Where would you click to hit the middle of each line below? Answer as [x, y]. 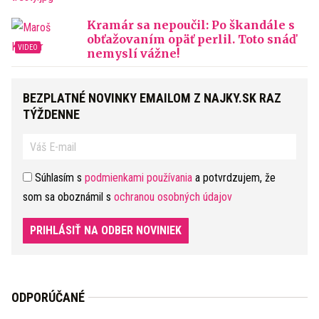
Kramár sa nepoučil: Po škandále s [191, 25]
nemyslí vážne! [133, 53]
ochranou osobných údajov [173, 197]
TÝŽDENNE [51, 114]
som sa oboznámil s [68, 197]
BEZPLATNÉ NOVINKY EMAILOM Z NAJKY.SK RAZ [152, 98]
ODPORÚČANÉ [48, 297]
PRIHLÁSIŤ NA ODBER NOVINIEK [106, 230]
